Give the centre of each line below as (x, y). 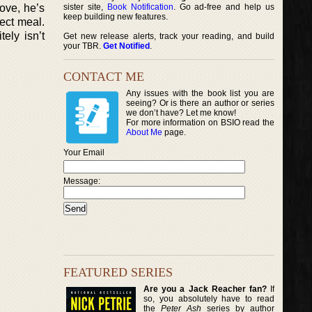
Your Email (84, 153)
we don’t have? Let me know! (181, 113)
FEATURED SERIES (118, 272)
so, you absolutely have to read (209, 298)
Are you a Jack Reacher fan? (205, 289)
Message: (82, 181)
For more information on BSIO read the (201, 123)
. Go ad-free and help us (224, 7)
